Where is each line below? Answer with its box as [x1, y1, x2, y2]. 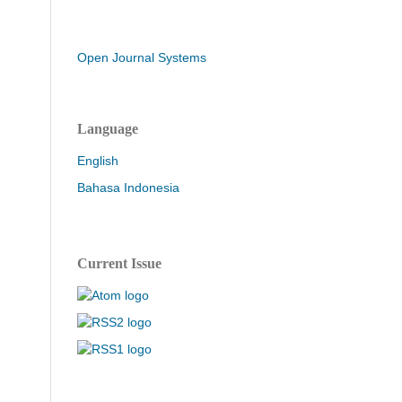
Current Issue [77, 255, 162, 271]
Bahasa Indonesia [77, 179, 179, 195]
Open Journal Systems [77, 49, 206, 65]
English [77, 153, 118, 168]
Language [77, 120, 138, 136]
